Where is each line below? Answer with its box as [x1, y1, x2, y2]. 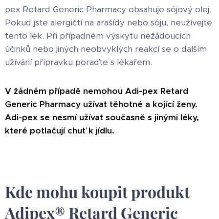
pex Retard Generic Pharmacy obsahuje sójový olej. [5, 3, 211, 15]
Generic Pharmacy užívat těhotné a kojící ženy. [5, 98, 197, 109]
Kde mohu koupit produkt [5, 180, 190, 202]
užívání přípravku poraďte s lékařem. [5, 56, 152, 67]
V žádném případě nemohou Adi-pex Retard [5, 85, 188, 96]
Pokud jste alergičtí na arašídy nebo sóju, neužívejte [5, 17, 212, 28]
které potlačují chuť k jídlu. [5, 125, 114, 136]
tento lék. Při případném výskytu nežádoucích [5, 30, 191, 41]
